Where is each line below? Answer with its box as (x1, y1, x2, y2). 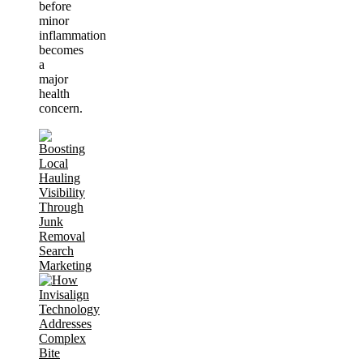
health (39, 86, 70, 100)
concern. (39, 100, 83, 115)
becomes (39, 42, 83, 57)
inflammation (39, 28, 106, 42)
